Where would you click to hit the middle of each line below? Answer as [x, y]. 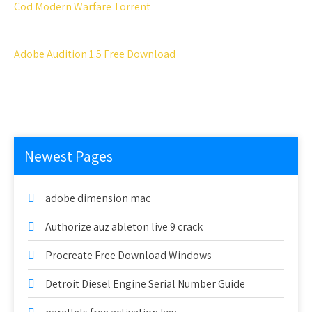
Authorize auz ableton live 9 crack [124, 227]
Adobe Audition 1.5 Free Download [95, 54]
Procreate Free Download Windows [128, 255]
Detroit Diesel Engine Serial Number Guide [145, 284]
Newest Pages [69, 156]
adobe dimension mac [98, 198]
